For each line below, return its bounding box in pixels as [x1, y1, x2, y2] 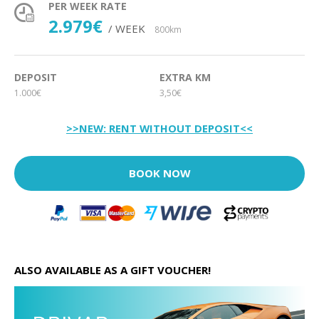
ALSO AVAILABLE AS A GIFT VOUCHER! [14, 263, 211, 278]
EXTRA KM [159, 70, 211, 84]
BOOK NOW [128, 165, 191, 180]
